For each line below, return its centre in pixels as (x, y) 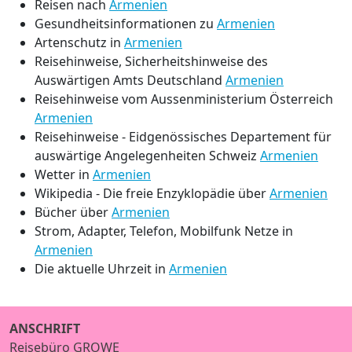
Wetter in (64, 174)
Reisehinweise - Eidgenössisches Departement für (183, 136)
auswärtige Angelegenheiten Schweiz (147, 155)
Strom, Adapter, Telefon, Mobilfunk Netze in (164, 231)
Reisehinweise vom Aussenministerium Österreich (184, 99)
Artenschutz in (79, 42)
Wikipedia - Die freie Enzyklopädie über (152, 193)
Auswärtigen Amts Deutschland (130, 80)
